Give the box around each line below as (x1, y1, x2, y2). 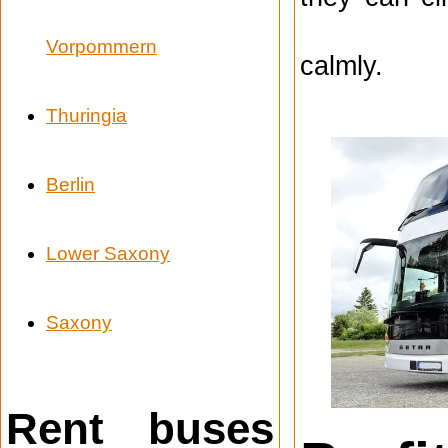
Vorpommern (46, 36, 157, 58)
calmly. (299, 49, 383, 81)
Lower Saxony (46, 243, 170, 265)
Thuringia (46, 105, 127, 127)
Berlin (46, 174, 95, 196)
